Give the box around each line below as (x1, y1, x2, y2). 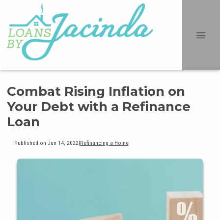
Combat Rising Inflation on (7, 83, 185, 99)
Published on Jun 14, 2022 (14, 139, 79, 146)
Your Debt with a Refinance (7, 99, 191, 114)
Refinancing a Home (80, 139, 129, 146)
